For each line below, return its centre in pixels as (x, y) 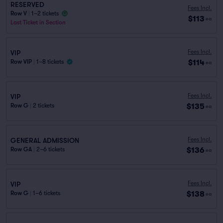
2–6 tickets (51, 149)
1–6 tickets (47, 193)
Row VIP (21, 62)
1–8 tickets (50, 62)
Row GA (21, 149)
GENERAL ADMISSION (45, 140)
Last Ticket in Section (38, 22)
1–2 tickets (45, 13)
